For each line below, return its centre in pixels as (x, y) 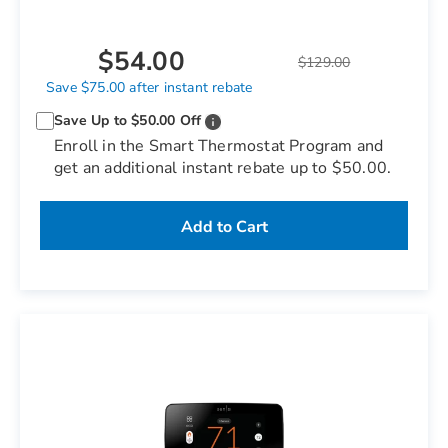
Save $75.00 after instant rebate (149, 87)
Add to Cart (224, 227)
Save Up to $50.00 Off (128, 120)
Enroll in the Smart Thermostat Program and (219, 146)
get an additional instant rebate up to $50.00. (223, 168)
